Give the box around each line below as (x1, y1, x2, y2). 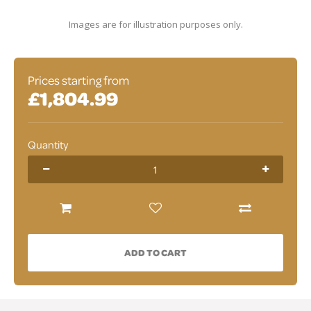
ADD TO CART (124, 246, 187, 259)
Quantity (28, 137, 68, 152)
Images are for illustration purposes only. (68, 18, 243, 31)
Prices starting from (28, 72, 129, 89)
